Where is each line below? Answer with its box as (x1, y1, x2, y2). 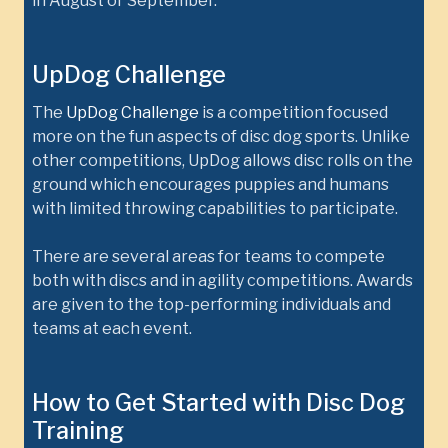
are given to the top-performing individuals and (32, 295, 391, 314)
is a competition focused (199, 103, 388, 122)
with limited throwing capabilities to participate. (32, 199, 404, 218)
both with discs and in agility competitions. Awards (32, 271, 413, 290)
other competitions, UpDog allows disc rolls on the (32, 151, 413, 170)
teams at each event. (32, 319, 192, 338)
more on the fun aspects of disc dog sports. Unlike (32, 127, 410, 146)
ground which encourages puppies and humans (32, 175, 389, 194)
